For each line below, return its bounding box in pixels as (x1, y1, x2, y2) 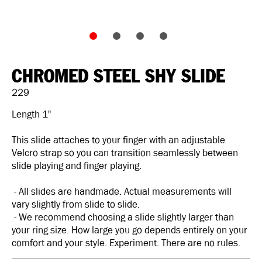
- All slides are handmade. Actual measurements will (12, 185, 232, 198)
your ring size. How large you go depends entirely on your (12, 223, 247, 236)
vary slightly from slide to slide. (12, 198, 140, 211)
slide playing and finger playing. (12, 159, 142, 172)
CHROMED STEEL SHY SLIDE (12, 68, 225, 85)
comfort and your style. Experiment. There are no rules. (12, 236, 240, 249)
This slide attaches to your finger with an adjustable (12, 133, 225, 146)
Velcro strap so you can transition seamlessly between (12, 146, 238, 159)
